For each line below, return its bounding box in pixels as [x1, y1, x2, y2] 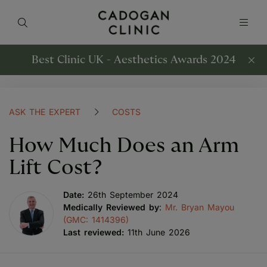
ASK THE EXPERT [9, 107, 80, 117]
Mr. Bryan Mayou [165, 202, 234, 212]
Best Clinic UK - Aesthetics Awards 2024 [31, 54, 236, 66]
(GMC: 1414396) [63, 215, 129, 225]
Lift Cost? [9, 157, 103, 178]
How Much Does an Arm [9, 135, 239, 156]
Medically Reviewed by [63, 202, 159, 212]
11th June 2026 [124, 227, 190, 237]
